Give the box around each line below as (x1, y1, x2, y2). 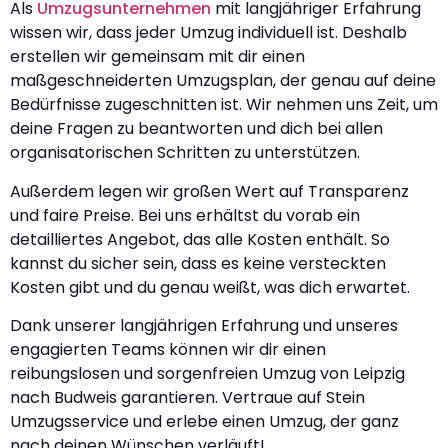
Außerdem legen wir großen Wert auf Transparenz (10, 179, 409, 203)
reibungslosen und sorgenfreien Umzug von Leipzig (10, 361, 405, 385)
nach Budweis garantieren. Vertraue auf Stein (10, 385, 365, 409)
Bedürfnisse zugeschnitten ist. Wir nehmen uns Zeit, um (10, 93, 438, 117)
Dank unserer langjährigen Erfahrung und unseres (10, 313, 398, 337)
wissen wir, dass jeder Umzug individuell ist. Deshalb (10, 21, 407, 45)
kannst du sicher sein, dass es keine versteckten (10, 251, 386, 275)
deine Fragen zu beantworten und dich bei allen (10, 117, 383, 141)
